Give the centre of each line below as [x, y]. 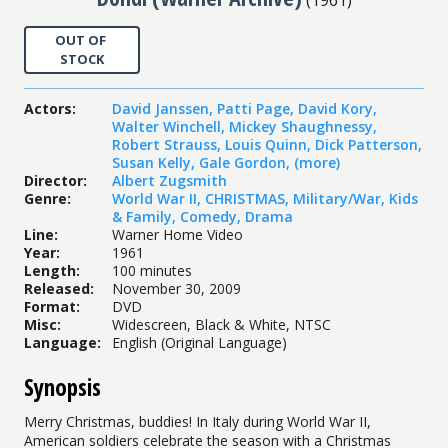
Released [57, 288]
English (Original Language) [199, 342]
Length [50, 270]
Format [50, 306]
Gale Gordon [242, 162]
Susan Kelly [151, 162]
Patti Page [253, 108]
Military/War [337, 198]
